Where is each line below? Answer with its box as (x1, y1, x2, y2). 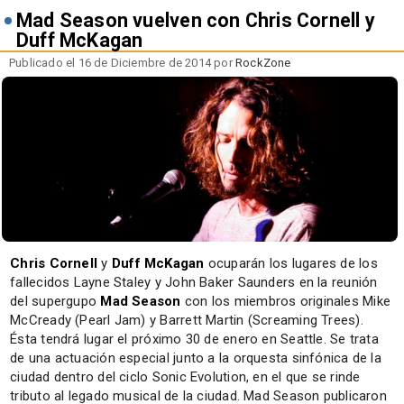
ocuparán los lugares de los (204, 254, 378, 271)
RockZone (235, 55, 291, 69)
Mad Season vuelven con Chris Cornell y (16, 8, 375, 32)
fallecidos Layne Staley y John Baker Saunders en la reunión (10, 273, 378, 290)
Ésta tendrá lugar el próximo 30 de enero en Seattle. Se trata (10, 330, 379, 347)
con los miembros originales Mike (180, 292, 391, 309)
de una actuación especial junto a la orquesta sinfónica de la (10, 349, 381, 366)
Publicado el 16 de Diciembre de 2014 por (9, 55, 235, 69)
